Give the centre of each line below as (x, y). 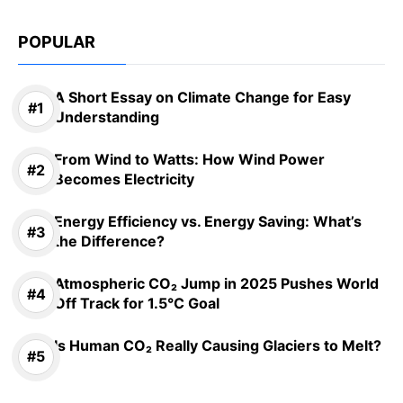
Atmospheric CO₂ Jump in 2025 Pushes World (216, 283)
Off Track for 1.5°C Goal (137, 303)
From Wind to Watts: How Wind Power (189, 159)
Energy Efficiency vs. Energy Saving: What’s (208, 221)
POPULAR (57, 41)
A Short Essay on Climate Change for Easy (202, 97)
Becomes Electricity (124, 179)
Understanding (107, 116)
